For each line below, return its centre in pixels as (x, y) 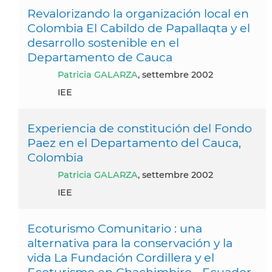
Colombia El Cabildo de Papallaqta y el (139, 28)
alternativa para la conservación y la (130, 243)
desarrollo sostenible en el (103, 42)
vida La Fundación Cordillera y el (121, 257)
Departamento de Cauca (100, 57)
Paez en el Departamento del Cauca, (134, 142)
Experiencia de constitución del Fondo (140, 128)
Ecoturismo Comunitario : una (115, 228)
